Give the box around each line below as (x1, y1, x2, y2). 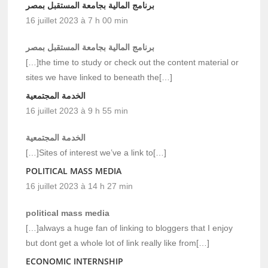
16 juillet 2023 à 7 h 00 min (26, 15, 129, 25)
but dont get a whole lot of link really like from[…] (26, 237, 210, 248)
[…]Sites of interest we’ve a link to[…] (26, 147, 167, 157)
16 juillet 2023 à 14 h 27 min (26, 181, 133, 191)
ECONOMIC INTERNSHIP (26, 255, 124, 267)
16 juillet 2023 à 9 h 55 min (26, 105, 129, 115)
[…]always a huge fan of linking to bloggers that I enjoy (26, 223, 233, 233)
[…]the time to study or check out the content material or (26, 57, 239, 67)
